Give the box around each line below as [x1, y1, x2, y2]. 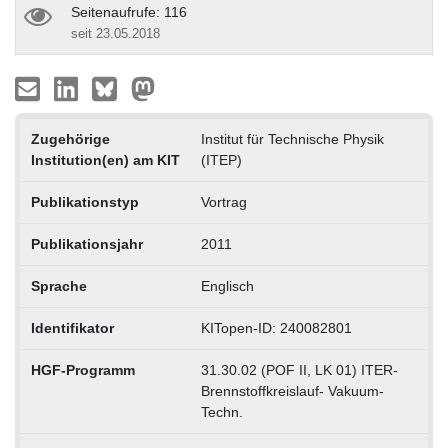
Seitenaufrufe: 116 [71, 3, 187, 20]
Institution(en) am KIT [30, 151, 180, 168]
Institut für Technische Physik [200, 130, 384, 147]
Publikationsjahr [30, 235, 143, 252]
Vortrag [200, 193, 247, 210]
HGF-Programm [30, 361, 135, 378]
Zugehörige [30, 130, 110, 147]
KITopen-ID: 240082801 [200, 319, 352, 336]
